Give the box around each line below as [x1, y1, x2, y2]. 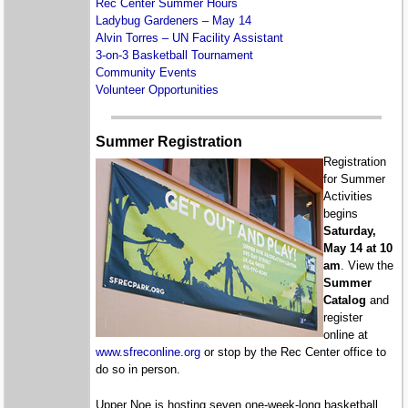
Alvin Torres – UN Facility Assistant [96, 30, 284, 45]
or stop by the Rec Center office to [200, 345, 387, 360]
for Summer [323, 172, 386, 187]
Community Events [96, 65, 198, 79]
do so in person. [96, 362, 181, 377]
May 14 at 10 [323, 241, 393, 256]
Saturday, [323, 224, 377, 239]
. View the [341, 259, 394, 273]
